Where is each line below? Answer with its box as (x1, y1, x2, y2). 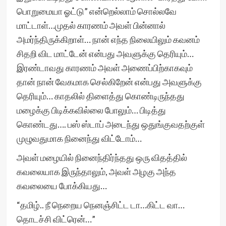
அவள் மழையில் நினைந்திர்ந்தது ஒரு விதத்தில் (16, 152, 187, 163)
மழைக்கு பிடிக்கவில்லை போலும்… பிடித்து (16, 104, 166, 116)
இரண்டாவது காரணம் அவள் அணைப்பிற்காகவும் (16, 62, 193, 73)
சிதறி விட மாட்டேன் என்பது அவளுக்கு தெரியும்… (16, 48, 194, 59)
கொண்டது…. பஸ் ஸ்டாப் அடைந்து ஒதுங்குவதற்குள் (16, 119, 205, 130)
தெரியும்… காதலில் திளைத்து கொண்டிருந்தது (16, 90, 185, 101)
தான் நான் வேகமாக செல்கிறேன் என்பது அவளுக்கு (16, 76, 202, 87)
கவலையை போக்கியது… (16, 180, 107, 191)
